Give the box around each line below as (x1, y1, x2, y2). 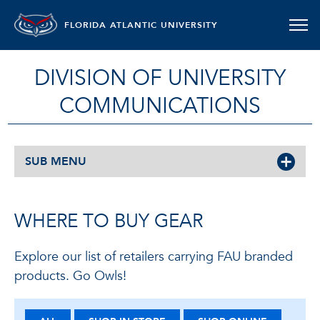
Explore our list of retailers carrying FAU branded (14, 248, 293, 266)
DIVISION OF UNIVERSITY (34, 64, 286, 93)
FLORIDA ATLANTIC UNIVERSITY (64, 19, 218, 31)
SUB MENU (25, 154, 86, 169)
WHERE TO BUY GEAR (14, 209, 203, 234)
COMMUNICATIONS (59, 91, 261, 121)
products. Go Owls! (14, 267, 126, 285)
